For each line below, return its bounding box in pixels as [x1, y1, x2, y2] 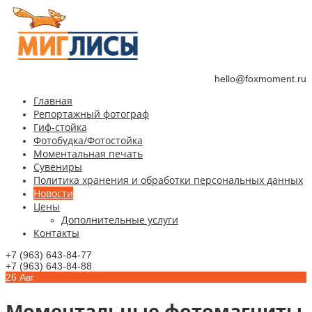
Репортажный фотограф [33, 107, 149, 120]
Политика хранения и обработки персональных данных [33, 173, 303, 187]
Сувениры [33, 160, 82, 173]
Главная [33, 94, 72, 107]
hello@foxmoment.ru [214, 73, 306, 84]
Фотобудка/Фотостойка [33, 134, 143, 147]
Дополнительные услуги [61, 213, 178, 226]
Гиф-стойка [33, 120, 87, 134]
